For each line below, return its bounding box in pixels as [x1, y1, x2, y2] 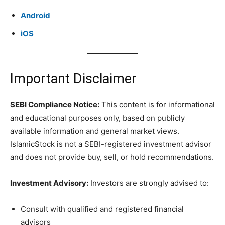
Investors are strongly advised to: [88, 178, 209, 188]
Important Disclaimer [10, 71, 137, 87]
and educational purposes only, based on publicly [10, 113, 185, 123]
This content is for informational [99, 100, 215, 110]
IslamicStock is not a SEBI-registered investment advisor [10, 139, 211, 149]
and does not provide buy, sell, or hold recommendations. [10, 152, 214, 162]
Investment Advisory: [10, 178, 88, 188]
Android [21, 11, 50, 21]
